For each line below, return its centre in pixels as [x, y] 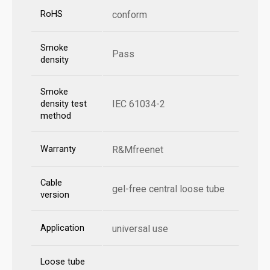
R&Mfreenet [138, 150]
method [56, 116]
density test [64, 104]
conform [130, 15]
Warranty [58, 149]
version [55, 195]
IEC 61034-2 [139, 104]
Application [62, 228]
